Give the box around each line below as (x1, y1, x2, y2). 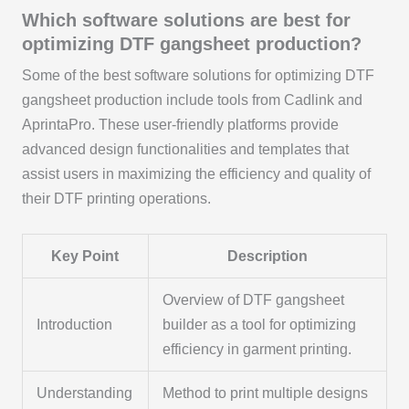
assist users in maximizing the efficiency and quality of (21, 165, 371, 182)
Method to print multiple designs (163, 384, 369, 401)
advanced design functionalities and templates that (21, 141, 349, 157)
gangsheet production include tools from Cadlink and (21, 91, 362, 108)
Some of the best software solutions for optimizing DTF (21, 67, 374, 83)
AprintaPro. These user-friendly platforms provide (21, 116, 339, 132)
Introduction (37, 316, 113, 332)
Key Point (51, 247, 120, 264)
